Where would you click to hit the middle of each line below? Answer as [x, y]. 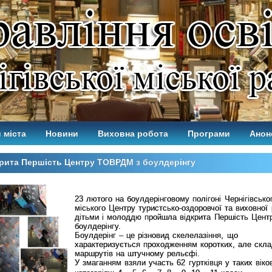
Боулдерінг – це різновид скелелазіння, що [156, 235]
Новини [62, 134]
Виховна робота [133, 134]
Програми [209, 134]
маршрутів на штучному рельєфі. [138, 253]
